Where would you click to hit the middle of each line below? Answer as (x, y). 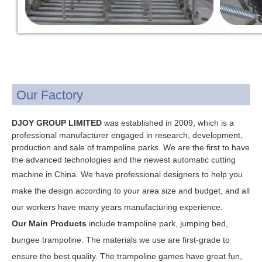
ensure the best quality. (56, 256)
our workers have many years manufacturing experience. (118, 207)
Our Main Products (49, 223)
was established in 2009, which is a (168, 123)
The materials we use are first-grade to (158, 239)
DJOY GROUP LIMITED (57, 123)
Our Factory (50, 95)
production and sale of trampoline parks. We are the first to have (131, 147)
